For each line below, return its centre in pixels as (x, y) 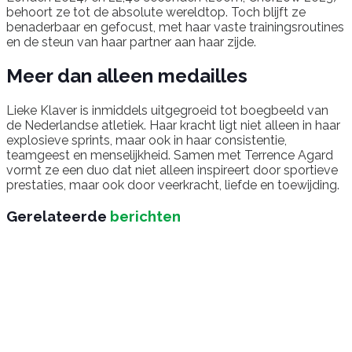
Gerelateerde (57, 216)
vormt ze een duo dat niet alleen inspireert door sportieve (172, 170)
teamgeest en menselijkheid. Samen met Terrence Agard (170, 156)
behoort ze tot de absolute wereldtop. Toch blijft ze (156, 12)
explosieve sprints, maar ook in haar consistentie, (147, 141)
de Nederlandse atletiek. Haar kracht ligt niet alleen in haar (173, 126)
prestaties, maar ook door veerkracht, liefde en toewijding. (173, 185)
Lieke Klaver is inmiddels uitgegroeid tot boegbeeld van (167, 111)
